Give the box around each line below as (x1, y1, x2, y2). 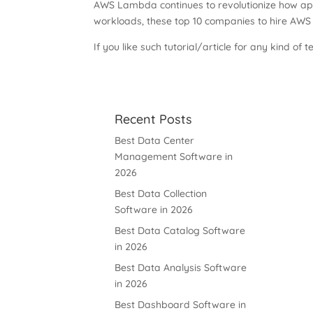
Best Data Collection (115, 187, 208, 200)
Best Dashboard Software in (115, 298, 247, 311)
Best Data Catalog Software (115, 224, 246, 237)
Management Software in (115, 150, 233, 163)
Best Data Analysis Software (115, 261, 247, 274)
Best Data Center (115, 134, 195, 147)
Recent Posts (115, 111, 193, 127)
